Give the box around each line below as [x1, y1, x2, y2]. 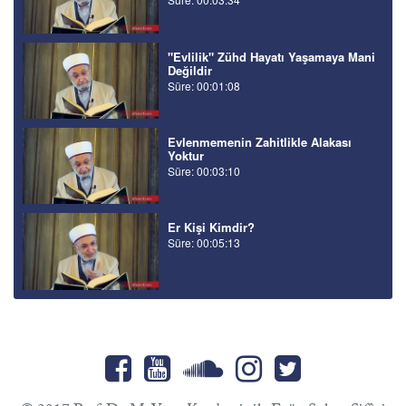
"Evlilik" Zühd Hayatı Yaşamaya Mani [168, 47, 375, 65]
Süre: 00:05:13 [168, 235, 240, 251]
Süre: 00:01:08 [168, 77, 240, 93]
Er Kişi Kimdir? [168, 218, 255, 237]
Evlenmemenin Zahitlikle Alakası [168, 133, 352, 150]
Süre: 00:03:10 [168, 163, 240, 179]
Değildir [168, 61, 212, 79]
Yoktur [168, 147, 204, 164]
